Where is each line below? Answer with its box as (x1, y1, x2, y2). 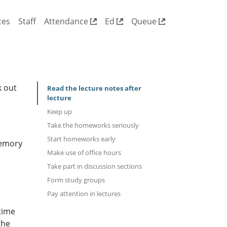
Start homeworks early (47, 134, 116, 144)
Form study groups (47, 175, 105, 185)
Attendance (44, 15, 90, 27)
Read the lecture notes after (47, 84, 141, 93)
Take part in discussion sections (47, 162, 142, 171)
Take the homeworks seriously (47, 121, 139, 130)
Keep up (47, 107, 72, 117)
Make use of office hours (47, 148, 121, 158)
